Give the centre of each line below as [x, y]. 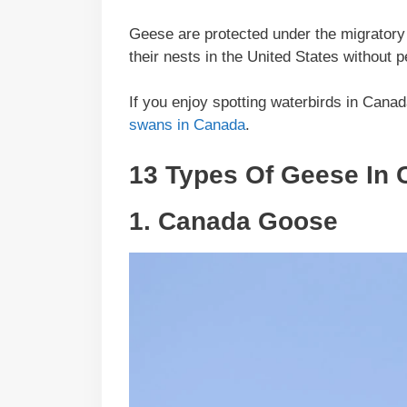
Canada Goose [248, 221]
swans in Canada [187, 125]
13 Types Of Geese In [263, 174]
